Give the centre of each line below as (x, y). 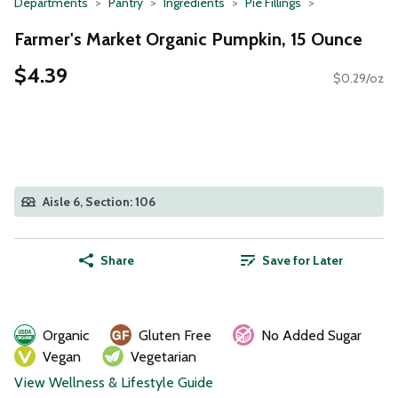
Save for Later (302, 261)
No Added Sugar (311, 336)
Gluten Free (175, 336)
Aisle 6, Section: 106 (99, 202)
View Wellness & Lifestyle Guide (114, 383)
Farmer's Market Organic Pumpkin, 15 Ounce (188, 39)
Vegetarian (163, 357)
